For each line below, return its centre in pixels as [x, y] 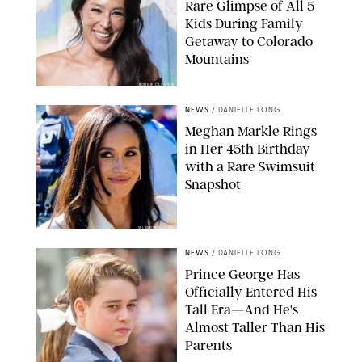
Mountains [217, 59]
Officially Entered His [251, 292]
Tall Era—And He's [242, 310]
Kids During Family [244, 24]
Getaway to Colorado [249, 42]
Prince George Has [242, 274]
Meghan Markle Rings [251, 131]
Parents [208, 345]
